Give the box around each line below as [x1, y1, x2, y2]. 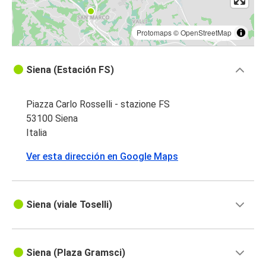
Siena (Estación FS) [26, 64, 114, 76]
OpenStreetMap [180, 27, 232, 38]
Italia [26, 127, 47, 139]
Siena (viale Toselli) [26, 199, 112, 211]
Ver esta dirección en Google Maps [26, 151, 178, 163]
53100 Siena [26, 113, 78, 125]
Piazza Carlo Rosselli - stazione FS [26, 99, 170, 110]
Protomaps [137, 27, 172, 38]
